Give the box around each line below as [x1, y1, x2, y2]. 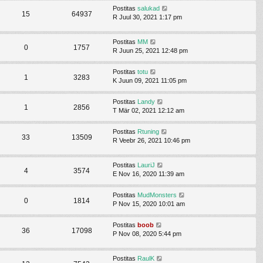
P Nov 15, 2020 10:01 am [113, 200, 185, 208]
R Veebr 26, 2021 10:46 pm [113, 136, 190, 144]
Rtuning [137, 127, 159, 135]
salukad [137, 4, 160, 12]
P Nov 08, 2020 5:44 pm [113, 230, 181, 238]
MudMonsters [137, 191, 177, 199]
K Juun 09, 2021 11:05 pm [113, 76, 187, 84]
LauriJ [137, 161, 155, 169]
